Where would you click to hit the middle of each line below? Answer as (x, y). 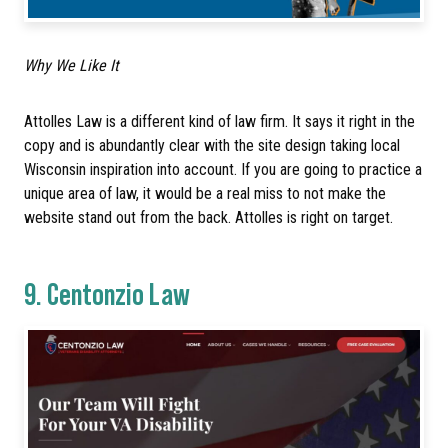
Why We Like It (71, 65)
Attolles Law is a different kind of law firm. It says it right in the (219, 121)
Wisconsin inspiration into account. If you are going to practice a (223, 169)
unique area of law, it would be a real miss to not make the (205, 193)
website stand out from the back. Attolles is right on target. (210, 217)
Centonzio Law (118, 293)
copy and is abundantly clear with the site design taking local (212, 145)
